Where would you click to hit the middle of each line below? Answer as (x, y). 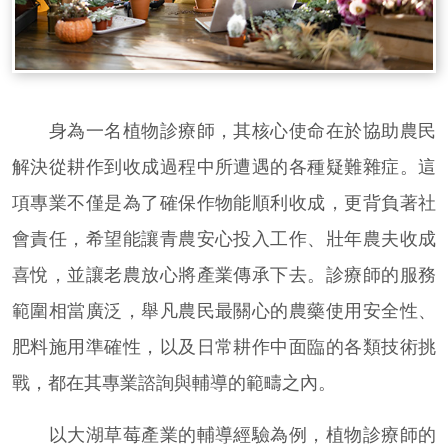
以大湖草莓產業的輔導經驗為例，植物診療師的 (224, 434)
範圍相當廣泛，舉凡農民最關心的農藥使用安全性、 (224, 310)
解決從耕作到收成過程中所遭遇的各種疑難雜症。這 (224, 166)
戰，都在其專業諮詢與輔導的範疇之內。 (174, 382)
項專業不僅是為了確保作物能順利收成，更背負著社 (224, 202)
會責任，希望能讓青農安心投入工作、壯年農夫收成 (224, 238)
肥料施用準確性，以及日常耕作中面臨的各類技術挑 (224, 346)
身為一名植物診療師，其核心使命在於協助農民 (224, 130)
